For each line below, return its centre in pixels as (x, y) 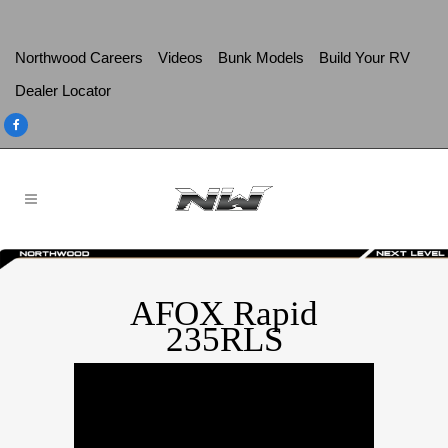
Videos (180, 57)
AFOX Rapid (224, 314)
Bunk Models (261, 57)
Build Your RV (364, 57)
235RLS (224, 340)
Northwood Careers (79, 57)
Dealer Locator (63, 90)
